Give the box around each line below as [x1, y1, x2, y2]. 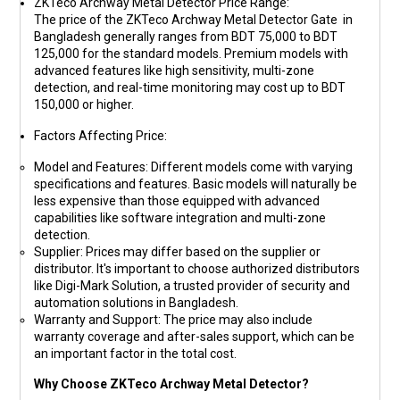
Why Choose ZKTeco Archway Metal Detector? [34, 376, 310, 391]
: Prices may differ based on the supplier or [80, 244, 321, 259]
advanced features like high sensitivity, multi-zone [34, 62, 315, 78]
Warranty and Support [34, 312, 159, 327]
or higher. [79, 96, 135, 112]
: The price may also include [158, 312, 313, 327]
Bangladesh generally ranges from [34, 29, 232, 44]
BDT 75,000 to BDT [231, 29, 338, 44]
